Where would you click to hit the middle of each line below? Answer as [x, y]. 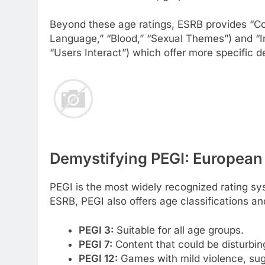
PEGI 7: [95, 245]
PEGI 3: [96, 230]
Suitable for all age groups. [178, 230]
